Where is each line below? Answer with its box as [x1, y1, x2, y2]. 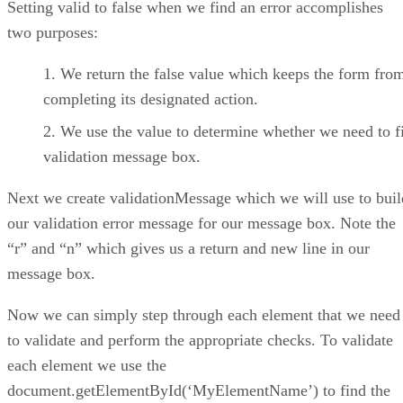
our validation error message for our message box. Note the [7, 213, 396, 232]
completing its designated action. [43, 89, 258, 108]
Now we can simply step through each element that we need [7, 305, 400, 324]
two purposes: [7, 22, 98, 41]
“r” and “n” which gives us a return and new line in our [7, 238, 370, 257]
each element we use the [7, 355, 166, 374]
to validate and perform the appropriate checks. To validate [7, 330, 393, 349]
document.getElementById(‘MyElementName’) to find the [7, 381, 390, 399]
